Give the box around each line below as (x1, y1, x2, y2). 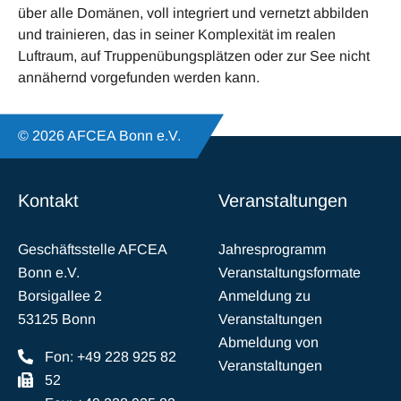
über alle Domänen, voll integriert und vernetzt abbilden (18, 5, 369, 21)
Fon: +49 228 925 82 (45, 349, 176, 365)
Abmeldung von (218, 335, 319, 351)
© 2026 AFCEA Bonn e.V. (18, 128, 181, 144)
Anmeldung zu (218, 288, 311, 304)
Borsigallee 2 (18, 288, 102, 304)
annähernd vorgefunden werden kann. (18, 70, 260, 86)
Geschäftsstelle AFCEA (18, 242, 166, 258)
